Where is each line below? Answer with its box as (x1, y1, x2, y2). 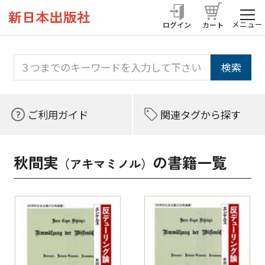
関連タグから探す (160, 106, 241, 122)
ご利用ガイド (28, 106, 89, 122)
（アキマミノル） (57, 155, 153, 173)
